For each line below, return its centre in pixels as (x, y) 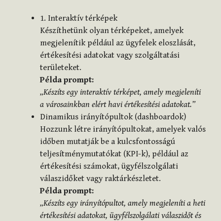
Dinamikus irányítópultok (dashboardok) (113, 117)
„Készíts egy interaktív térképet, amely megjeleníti (120, 92)
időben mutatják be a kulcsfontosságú (108, 141)
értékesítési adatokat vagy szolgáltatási (110, 55)
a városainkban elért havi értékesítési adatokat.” (118, 104)
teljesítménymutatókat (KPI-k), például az (114, 154)
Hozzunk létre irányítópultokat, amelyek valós (123, 129)
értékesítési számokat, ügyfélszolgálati (109, 166)
